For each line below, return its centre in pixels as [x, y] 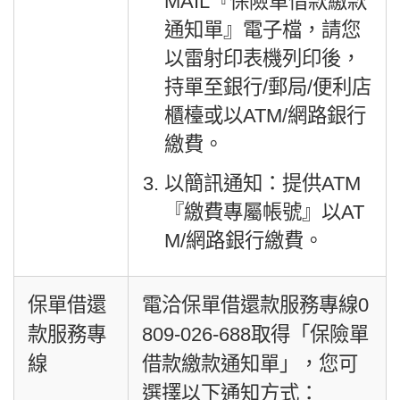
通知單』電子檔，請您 [262, 30]
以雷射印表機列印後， [262, 59]
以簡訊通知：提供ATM [262, 183]
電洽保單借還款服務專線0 [255, 305]
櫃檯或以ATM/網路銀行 [265, 116]
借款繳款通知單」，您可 [250, 364]
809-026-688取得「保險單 [255, 335]
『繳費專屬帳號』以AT [264, 212]
